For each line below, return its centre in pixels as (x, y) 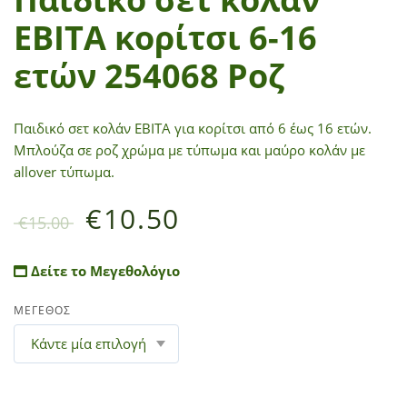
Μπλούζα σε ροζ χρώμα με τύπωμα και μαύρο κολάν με (189, 149)
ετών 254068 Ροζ (149, 75)
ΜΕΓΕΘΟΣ (42, 310)
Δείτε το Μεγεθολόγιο (104, 270)
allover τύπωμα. (64, 171)
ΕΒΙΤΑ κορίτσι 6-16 (165, 37)
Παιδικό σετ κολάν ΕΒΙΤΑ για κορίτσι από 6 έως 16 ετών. (193, 128)
